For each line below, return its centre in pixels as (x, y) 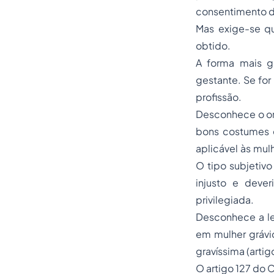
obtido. (213, 46)
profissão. (219, 97)
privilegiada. (225, 200)
